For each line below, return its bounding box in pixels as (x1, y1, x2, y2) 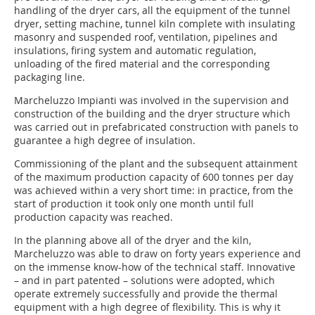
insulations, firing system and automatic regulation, (14, 44, 256, 58)
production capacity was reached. (14, 210, 173, 224)
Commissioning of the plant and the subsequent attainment (14, 157, 297, 171)
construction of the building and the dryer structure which (14, 107, 290, 121)
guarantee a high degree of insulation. (14, 134, 195, 148)
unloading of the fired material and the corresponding (14, 57, 270, 71)
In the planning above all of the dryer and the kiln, (14, 233, 251, 247)
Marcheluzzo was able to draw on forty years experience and (14, 247, 301, 261)
